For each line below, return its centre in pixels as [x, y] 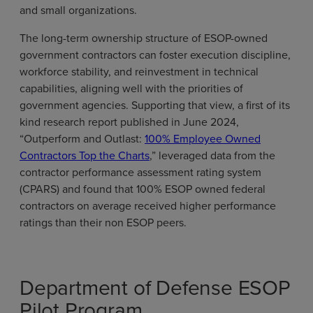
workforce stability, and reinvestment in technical [139, 72]
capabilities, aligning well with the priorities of [131, 88]
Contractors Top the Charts [85, 155]
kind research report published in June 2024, [129, 122]
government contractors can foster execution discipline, [155, 55]
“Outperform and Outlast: [82, 139]
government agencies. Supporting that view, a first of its [155, 105]
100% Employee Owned [203, 139]
